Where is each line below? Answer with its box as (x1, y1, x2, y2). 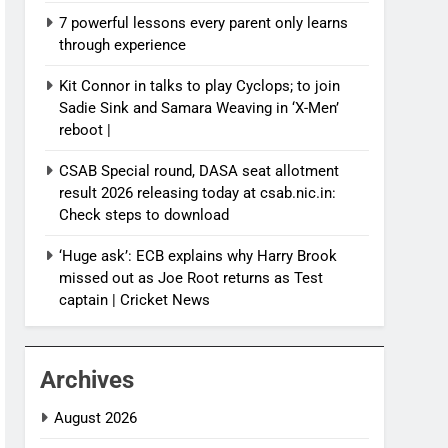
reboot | (59, 121, 112, 140)
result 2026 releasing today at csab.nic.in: (59, 184, 337, 203)
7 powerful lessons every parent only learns (59, 14, 349, 33)
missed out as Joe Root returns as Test (59, 269, 324, 288)
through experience (59, 36, 187, 55)
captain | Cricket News (59, 291, 211, 310)
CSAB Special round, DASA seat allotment (59, 162, 340, 181)
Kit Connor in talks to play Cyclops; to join (59, 77, 341, 96)
